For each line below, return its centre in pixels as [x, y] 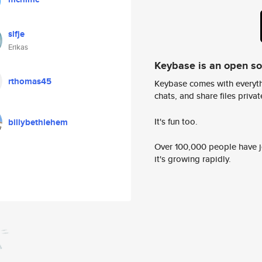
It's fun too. [176, 121]
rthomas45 [30, 81]
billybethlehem [38, 122]
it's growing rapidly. [193, 159]
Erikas [18, 47]
